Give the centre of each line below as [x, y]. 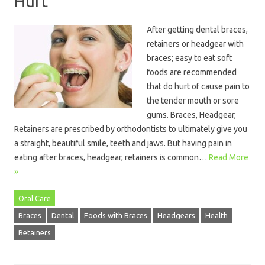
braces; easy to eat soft [189, 58]
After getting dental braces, [197, 30]
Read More [229, 157]
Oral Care [35, 198]
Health [216, 215]
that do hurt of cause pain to [198, 86]
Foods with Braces [116, 215]
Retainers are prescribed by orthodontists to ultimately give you [131, 129]
